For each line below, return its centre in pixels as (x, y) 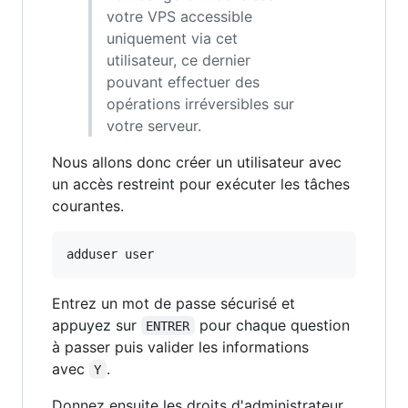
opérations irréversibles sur (200, 103)
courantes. (88, 205)
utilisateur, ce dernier (178, 60)
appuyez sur (97, 325)
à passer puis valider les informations (180, 347)
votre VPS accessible (179, 16)
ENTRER (168, 326)
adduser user (110, 254)
